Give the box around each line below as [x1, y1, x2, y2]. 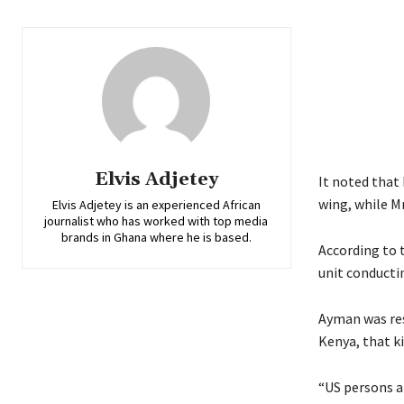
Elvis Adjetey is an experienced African [51, 196, 261, 213]
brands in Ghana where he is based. [60, 228, 252, 245]
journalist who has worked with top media [44, 212, 269, 229]
